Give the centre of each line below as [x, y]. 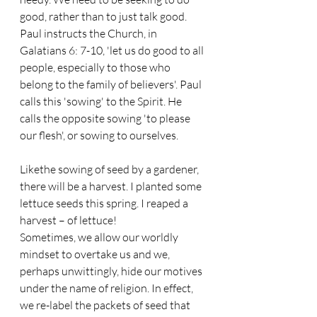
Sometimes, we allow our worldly [100, 237]
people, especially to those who [96, 67]
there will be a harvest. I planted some [112, 186]
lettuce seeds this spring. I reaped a [105, 203]
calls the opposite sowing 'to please [106, 118]
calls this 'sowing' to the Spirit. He [102, 101]
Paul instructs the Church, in [90, 33]
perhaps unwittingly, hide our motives [112, 271]
